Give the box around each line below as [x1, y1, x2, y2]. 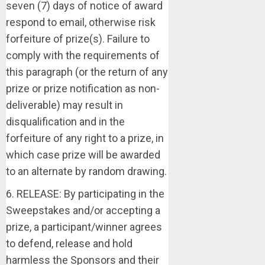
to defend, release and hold [6, 237, 132, 250]
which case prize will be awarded [6, 148, 160, 161]
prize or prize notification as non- [6, 82, 160, 95]
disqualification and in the [6, 115, 125, 128]
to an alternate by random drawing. [6, 165, 167, 177]
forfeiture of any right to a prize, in [6, 132, 164, 144]
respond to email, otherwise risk [6, 16, 156, 28]
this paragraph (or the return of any [6, 66, 168, 78]
